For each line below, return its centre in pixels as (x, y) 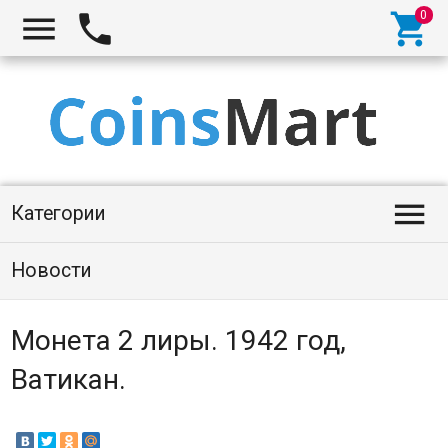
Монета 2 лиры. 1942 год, (178, 340)
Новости (51, 270)
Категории (58, 213)
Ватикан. (68, 379)
